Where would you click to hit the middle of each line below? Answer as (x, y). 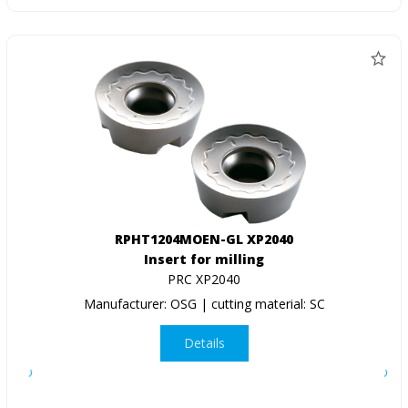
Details (204, 343)
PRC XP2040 (204, 279)
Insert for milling (204, 259)
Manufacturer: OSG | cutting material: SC (204, 303)
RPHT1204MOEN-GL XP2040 (204, 239)
